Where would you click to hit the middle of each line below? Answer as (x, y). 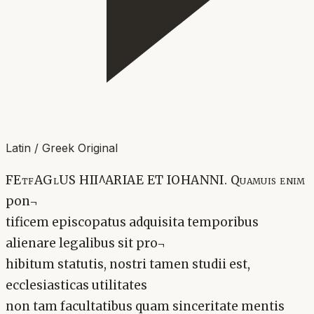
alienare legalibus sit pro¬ (86, 244)
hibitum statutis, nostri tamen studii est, (128, 265)
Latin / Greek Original (62, 148)
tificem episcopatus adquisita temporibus (132, 223)
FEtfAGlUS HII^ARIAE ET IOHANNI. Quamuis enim (156, 180)
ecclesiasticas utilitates (76, 286)
